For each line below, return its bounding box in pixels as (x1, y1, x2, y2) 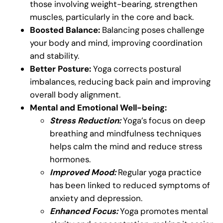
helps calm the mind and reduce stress (50, 140, 202, 152)
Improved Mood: (50, 166, 116, 178)
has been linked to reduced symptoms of (50, 179, 210, 191)
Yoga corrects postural (93, 63, 181, 74)
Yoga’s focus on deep (121, 114, 206, 126)
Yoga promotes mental (120, 205, 208, 217)
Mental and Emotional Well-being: (30, 102, 167, 113)
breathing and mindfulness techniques (50, 127, 201, 139)
